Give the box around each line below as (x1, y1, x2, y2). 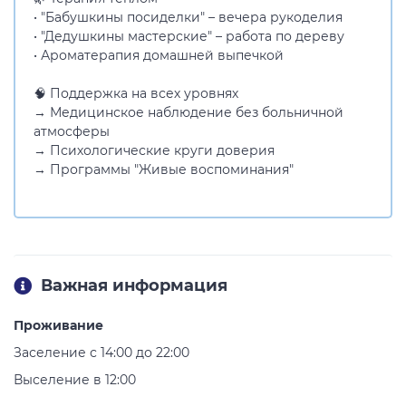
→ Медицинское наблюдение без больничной (34, 104, 343, 121)
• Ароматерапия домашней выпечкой (34, 47, 284, 63)
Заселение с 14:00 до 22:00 (14, 344, 189, 361)
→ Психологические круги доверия (34, 142, 275, 159)
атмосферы (34, 123, 110, 140)
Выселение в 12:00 (14, 372, 136, 388)
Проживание (14, 317, 103, 333)
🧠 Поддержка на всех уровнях (34, 85, 238, 101)
